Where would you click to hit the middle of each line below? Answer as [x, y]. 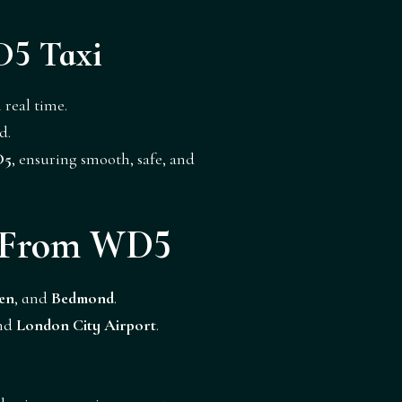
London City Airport [86, 324]
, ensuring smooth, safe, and [103, 158]
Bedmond [83, 297]
